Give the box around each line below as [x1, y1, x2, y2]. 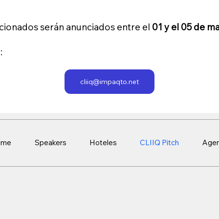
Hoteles [89, 137, 117, 147]
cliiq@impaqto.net [80, 77, 139, 87]
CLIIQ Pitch [140, 137, 179, 147]
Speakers [34, 137, 66, 147]
